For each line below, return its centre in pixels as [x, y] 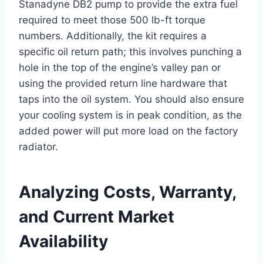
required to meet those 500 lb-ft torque [112, 20]
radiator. [38, 147]
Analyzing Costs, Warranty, [127, 192]
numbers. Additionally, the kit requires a [113, 36]
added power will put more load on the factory [128, 131]
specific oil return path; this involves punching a [130, 52]
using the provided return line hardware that [123, 84]
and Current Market [97, 217]
